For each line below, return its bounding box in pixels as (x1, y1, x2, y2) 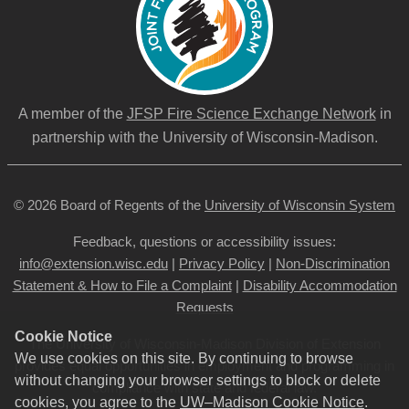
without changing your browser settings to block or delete (15, 372, 381, 388)
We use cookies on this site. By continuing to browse (15, 351, 353, 366)
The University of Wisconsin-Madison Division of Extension (28, 335, 381, 351)
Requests (175, 299, 234, 315)
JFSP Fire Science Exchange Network (126, 105, 376, 121)
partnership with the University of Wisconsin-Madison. (31, 129, 378, 145)
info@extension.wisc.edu (19, 255, 168, 271)
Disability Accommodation (242, 277, 397, 293)
